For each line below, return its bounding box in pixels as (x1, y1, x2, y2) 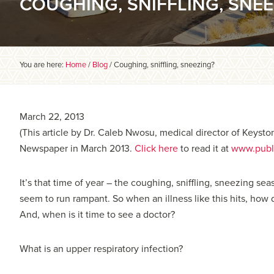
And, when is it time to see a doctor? (20, 208, 175, 221)
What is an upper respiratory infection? (20, 242, 183, 255)
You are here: (20, 59, 65, 70)
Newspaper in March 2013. (20, 142, 135, 155)
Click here (135, 142, 180, 155)
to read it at (180, 142, 231, 155)
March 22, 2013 (20, 110, 84, 123)
